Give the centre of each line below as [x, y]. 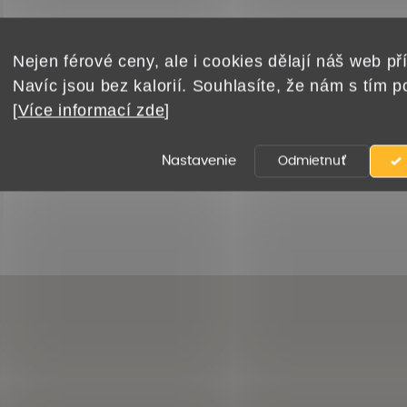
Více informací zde [91, 110]
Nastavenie [199, 160]
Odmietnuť [312, 161]
